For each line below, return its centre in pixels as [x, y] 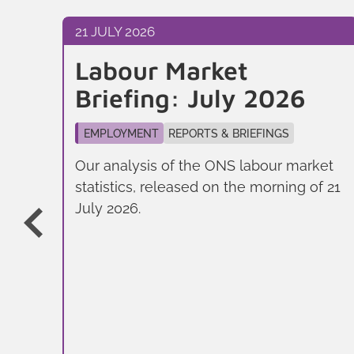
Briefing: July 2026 [191, 98]
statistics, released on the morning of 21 [208, 186]
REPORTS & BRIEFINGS [228, 133]
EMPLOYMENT [121, 133]
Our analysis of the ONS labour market [205, 165]
